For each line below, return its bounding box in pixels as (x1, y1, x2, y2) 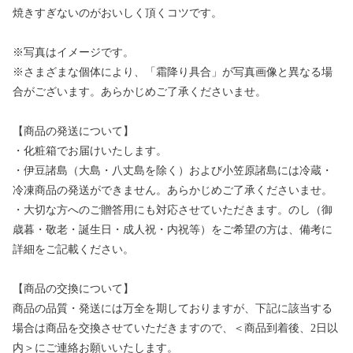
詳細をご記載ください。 (13, 243, 134, 256)
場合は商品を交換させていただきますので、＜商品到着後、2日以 (13, 322, 338, 335)
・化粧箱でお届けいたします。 (13, 145, 167, 158)
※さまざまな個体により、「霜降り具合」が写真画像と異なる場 (13, 66, 333, 79)
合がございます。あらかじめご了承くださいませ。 (13, 86, 266, 98)
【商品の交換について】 (13, 283, 134, 295)
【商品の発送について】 (13, 125, 134, 138)
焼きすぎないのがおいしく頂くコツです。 (13, 7, 222, 20)
